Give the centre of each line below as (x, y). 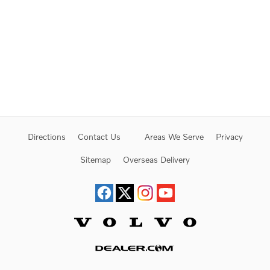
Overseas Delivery (156, 159)
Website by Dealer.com (135, 257)
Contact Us (99, 136)
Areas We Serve (174, 136)
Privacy (229, 136)
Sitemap (96, 159)
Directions (46, 136)
